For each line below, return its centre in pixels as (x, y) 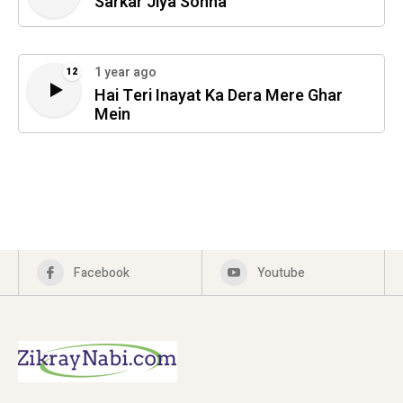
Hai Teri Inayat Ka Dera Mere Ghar (219, 95)
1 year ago (125, 72)
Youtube (281, 273)
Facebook (102, 273)
